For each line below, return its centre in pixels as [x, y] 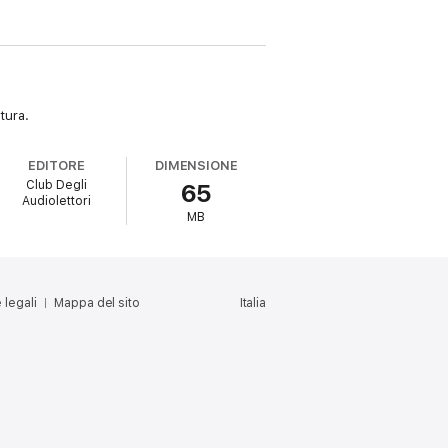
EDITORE [56, 165]
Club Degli [56, 185]
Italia [252, 303]
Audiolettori [56, 201]
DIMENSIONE [196, 165]
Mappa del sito [97, 303]
